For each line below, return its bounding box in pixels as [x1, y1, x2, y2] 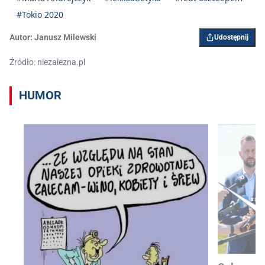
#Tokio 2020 [17, 8, 63, 20]
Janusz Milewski [34, 32, 96, 42]
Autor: [9, 32, 33, 42]
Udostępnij [214, 33, 248, 41]
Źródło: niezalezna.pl [9, 57, 85, 67]
